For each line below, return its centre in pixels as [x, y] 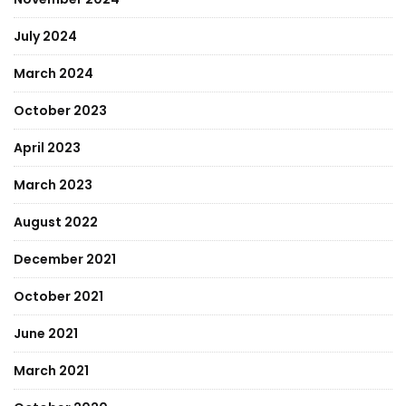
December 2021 [65, 259]
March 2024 [53, 73]
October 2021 [58, 296]
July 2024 [45, 36]
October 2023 [60, 111]
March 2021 [51, 371]
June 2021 [46, 333]
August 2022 [56, 222]
